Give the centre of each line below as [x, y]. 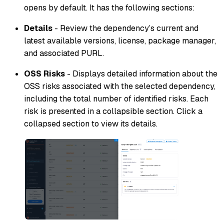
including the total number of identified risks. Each [116, 98]
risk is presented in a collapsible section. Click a [113, 111]
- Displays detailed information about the [141, 73]
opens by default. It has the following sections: [109, 7]
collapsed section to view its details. [91, 123]
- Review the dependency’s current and [125, 28]
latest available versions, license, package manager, [120, 40]
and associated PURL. [64, 53]
